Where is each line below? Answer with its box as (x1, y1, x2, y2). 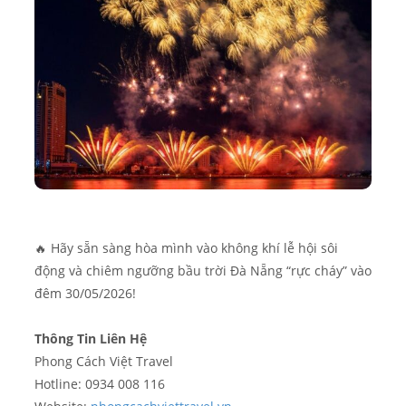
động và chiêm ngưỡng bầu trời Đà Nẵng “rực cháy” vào (34, 262, 372, 279)
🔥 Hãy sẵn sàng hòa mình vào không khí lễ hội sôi (34, 239, 338, 256)
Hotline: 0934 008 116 (34, 375, 165, 392)
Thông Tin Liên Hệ (34, 330, 147, 347)
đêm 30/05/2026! (34, 285, 136, 302)
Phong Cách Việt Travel (34, 353, 173, 370)
